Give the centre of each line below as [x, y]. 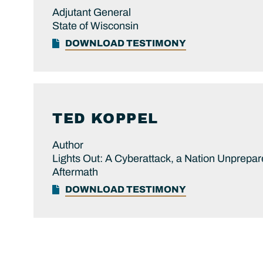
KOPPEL [124, 119]
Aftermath [75, 172]
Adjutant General [92, 13]
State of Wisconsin [95, 26]
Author [68, 145]
